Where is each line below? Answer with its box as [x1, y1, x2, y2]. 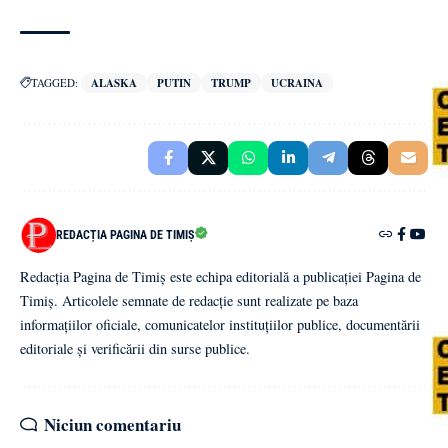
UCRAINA [271, 74, 323, 91]
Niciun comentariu [44, 411, 181, 437]
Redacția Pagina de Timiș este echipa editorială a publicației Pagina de [20, 266, 421, 286]
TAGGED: [31, 74, 78, 90]
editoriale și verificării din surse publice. [20, 338, 250, 358]
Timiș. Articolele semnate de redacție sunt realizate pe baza [20, 290, 358, 310]
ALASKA [91, 74, 137, 91]
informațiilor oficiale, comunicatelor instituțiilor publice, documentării [20, 314, 420, 334]
